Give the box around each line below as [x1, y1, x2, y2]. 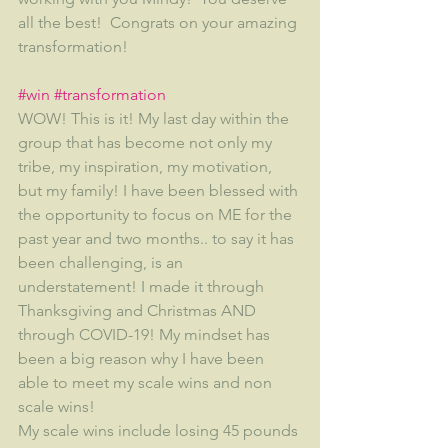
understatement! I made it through [18, 277, 268, 297]
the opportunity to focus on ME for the [18, 205, 296, 225]
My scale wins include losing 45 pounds [18, 421, 302, 441]
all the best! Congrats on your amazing [18, 13, 301, 33]
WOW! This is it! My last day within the [18, 109, 293, 129]
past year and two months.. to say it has [18, 229, 298, 249]
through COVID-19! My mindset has [18, 325, 274, 345]
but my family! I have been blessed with [18, 181, 302, 201]
